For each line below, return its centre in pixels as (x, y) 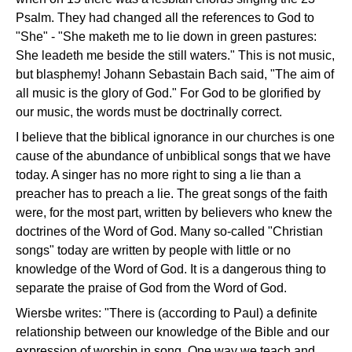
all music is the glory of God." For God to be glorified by (168, 93)
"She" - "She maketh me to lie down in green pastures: (166, 37)
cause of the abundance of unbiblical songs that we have (173, 156)
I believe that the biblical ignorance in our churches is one (175, 137)
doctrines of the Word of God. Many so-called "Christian (169, 232)
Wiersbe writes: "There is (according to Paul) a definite (167, 313)
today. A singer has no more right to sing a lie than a (158, 175)
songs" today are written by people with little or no (153, 251)
